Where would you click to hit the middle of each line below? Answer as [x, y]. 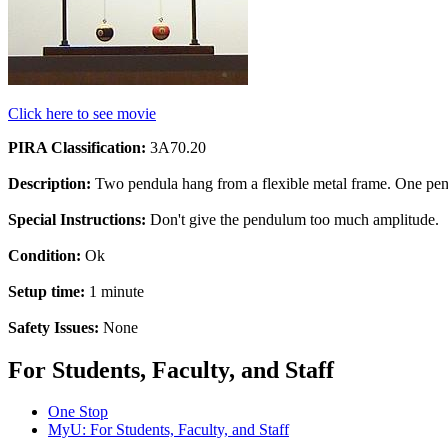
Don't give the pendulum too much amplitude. [292, 219]
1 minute [114, 291]
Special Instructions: [77, 219]
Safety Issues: [53, 327]
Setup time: [46, 291]
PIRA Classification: [77, 147]
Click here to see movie [82, 113]
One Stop [78, 412]
